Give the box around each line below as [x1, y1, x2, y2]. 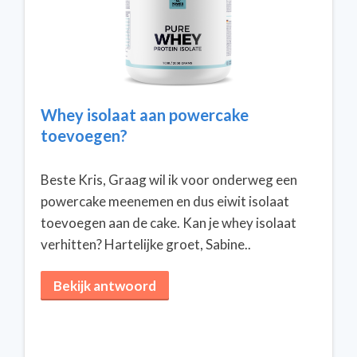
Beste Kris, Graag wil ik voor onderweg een [41, 171, 297, 188]
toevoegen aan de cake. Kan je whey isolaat [41, 214, 296, 231]
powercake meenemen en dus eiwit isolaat [41, 193, 289, 210]
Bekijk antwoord [53, 277, 156, 294]
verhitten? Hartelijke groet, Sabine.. [41, 236, 251, 253]
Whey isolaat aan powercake [41, 105, 249, 124]
